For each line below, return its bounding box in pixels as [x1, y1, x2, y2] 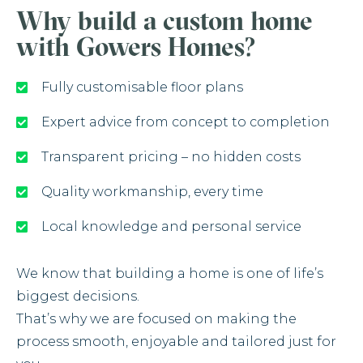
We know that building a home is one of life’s [16, 266, 323, 282]
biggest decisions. [16, 288, 139, 305]
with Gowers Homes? [16, 31, 256, 63]
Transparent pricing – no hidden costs [41, 149, 301, 165]
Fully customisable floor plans [41, 79, 243, 96]
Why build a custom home [16, 5, 313, 37]
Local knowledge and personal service [41, 219, 301, 235]
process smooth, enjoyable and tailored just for [16, 334, 336, 350]
